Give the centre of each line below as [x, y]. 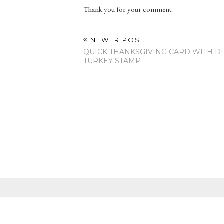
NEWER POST [116, 40]
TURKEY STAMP [112, 61]
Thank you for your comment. [128, 9]
